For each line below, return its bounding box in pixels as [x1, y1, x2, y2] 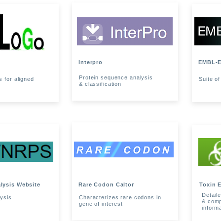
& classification [79, 81, 122, 87]
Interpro [78, 59, 103, 65]
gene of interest [79, 201, 123, 207]
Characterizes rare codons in [79, 194, 161, 200]
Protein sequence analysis [79, 74, 153, 80]
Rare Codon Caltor [78, 182, 134, 187]
